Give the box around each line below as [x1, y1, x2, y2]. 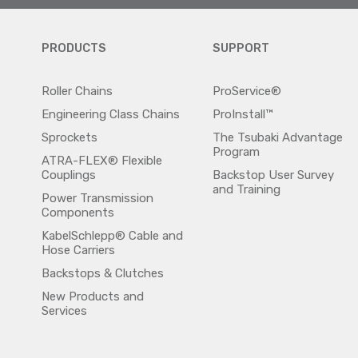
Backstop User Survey [213, 168, 335, 182]
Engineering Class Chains [42, 107, 181, 121]
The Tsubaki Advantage [213, 130, 344, 145]
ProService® [213, 84, 282, 98]
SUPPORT [213, 41, 270, 55]
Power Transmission [42, 191, 154, 205]
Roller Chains [42, 84, 113, 98]
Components [42, 205, 115, 220]
